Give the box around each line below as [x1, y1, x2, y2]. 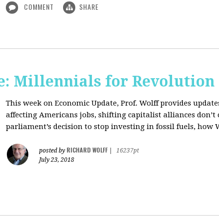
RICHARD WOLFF [66, 146, 108, 154]
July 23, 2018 [39, 156, 74, 163]
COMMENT [22, 1, 56, 12]
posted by [39, 147, 66, 154]
